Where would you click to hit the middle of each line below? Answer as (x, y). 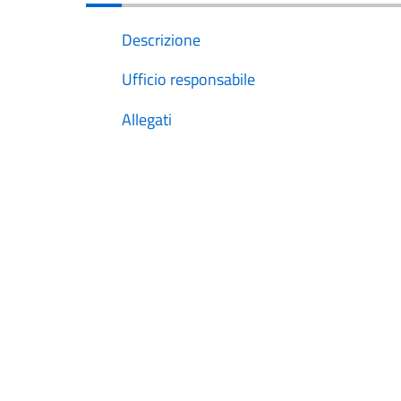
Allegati (147, 119)
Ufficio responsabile (188, 80)
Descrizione (161, 39)
